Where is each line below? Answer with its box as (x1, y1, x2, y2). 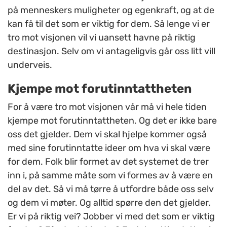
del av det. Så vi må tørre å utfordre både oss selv (8, 183, 214, 195)
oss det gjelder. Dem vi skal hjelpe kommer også (8, 129, 207, 140)
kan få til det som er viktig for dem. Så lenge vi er (8, 18, 210, 30)
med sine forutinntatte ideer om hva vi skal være (8, 142, 210, 154)
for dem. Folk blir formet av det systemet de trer (8, 156, 209, 168)
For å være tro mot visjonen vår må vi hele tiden (8, 101, 207, 113)
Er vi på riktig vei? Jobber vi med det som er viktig (8, 211, 215, 222)
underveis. (8, 59, 54, 71)
